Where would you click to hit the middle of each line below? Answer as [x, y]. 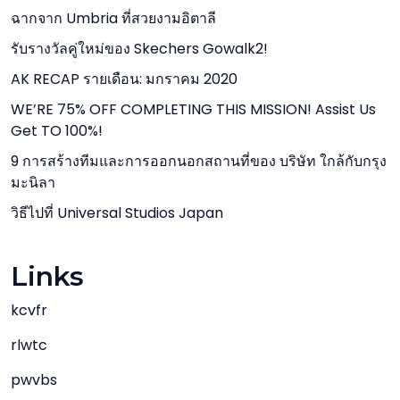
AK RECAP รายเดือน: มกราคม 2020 [124, 79]
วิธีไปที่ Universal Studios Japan [117, 213]
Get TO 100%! [57, 131]
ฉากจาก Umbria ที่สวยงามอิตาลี [113, 18]
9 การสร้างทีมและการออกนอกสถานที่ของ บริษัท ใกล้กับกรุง [199, 161]
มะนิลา [33, 183]
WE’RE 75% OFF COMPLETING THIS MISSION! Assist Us [193, 109]
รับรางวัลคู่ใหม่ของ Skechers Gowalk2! [139, 49]
